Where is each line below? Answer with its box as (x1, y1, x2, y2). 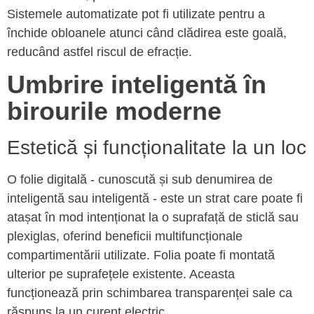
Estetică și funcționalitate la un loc (7, 137, 306, 159)
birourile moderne (7, 97, 228, 126)
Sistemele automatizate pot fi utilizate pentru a (7, 7, 265, 22)
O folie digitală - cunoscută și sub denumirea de (7, 172, 273, 187)
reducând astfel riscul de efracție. (7, 45, 192, 60)
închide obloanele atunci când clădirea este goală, (7, 26, 287, 41)
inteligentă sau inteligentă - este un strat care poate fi (7, 191, 303, 206)
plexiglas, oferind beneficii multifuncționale (7, 229, 243, 244)
